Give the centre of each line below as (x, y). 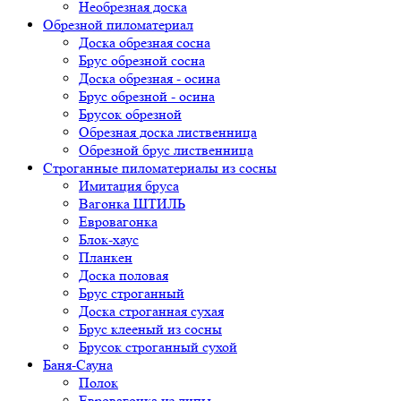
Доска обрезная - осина (149, 79)
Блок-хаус (109, 240)
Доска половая (124, 276)
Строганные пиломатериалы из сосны (160, 168)
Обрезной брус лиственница (166, 150)
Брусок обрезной (130, 115)
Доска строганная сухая (151, 311)
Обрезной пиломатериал (118, 25)
